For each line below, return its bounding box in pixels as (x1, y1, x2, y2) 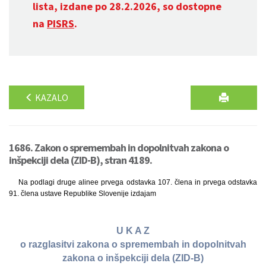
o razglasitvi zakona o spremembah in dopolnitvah (20, 239, 246, 250)
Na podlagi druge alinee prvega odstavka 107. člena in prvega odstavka (18, 178, 257, 186)
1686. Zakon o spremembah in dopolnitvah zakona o (9, 141, 229, 154)
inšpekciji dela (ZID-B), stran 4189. (9, 153, 152, 167)
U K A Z (116, 226, 150, 236)
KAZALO (33, 91, 68, 103)
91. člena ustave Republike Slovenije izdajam (9, 189, 156, 198)
